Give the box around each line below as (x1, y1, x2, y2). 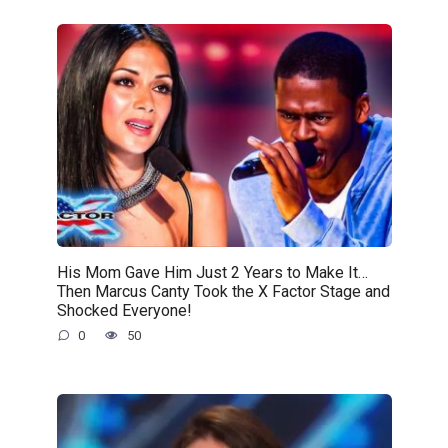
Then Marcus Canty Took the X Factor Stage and (56, 281, 390, 301)
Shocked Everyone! (56, 300, 192, 320)
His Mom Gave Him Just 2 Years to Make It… (56, 262, 368, 282)
